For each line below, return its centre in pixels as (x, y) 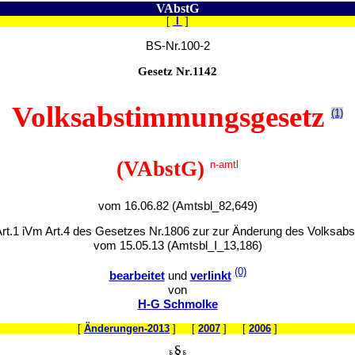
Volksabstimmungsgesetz (172, 117)
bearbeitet (137, 275)
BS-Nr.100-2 (177, 46)
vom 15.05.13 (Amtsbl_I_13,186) (177, 246)
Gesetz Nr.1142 (177, 72)
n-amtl (224, 164)
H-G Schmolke (177, 304)
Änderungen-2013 (127, 328)
